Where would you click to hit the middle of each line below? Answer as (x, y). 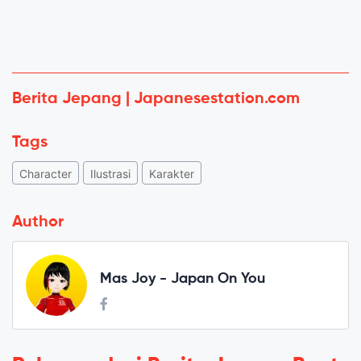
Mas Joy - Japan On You (183, 278)
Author (38, 223)
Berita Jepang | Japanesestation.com (156, 100)
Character (46, 174)
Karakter (172, 174)
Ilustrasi (110, 174)
